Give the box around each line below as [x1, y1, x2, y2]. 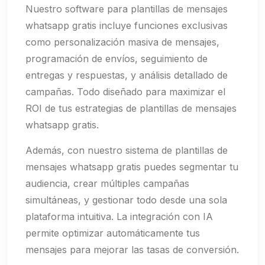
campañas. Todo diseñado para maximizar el [25, 86, 226, 98]
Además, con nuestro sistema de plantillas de [25, 144, 228, 157]
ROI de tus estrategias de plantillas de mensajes [25, 102, 237, 115]
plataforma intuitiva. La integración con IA [25, 211, 214, 223]
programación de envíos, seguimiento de [25, 53, 208, 65]
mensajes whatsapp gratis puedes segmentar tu [25, 161, 239, 173]
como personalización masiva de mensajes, [25, 36, 220, 49]
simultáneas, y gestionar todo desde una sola [25, 194, 228, 206]
